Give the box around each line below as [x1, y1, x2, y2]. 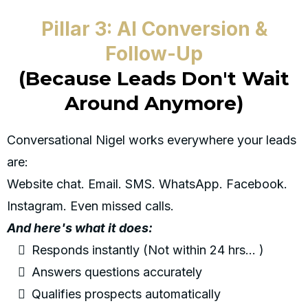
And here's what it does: [7, 221, 153, 236]
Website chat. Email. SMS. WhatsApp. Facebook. [7, 177, 287, 192]
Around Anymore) [65, 91, 243, 115]
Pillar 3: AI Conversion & [41, 17, 267, 41]
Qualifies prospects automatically [32, 287, 221, 302]
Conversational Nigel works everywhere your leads [7, 133, 296, 148]
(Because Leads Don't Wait [19, 67, 289, 91]
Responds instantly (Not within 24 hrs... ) [32, 243, 264, 258]
